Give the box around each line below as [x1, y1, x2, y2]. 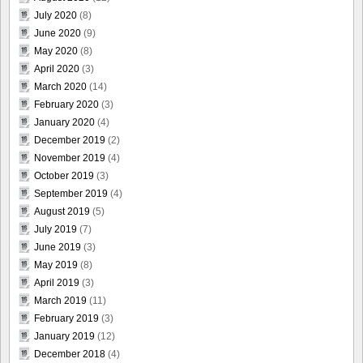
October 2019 [34, 169, 94, 181]
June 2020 [34, 27, 81, 39]
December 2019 [34, 134, 105, 146]
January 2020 [34, 116, 95, 128]
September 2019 [34, 187, 108, 199]
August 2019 [34, 205, 90, 217]
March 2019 [34, 294, 87, 306]
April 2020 [34, 62, 79, 75]
